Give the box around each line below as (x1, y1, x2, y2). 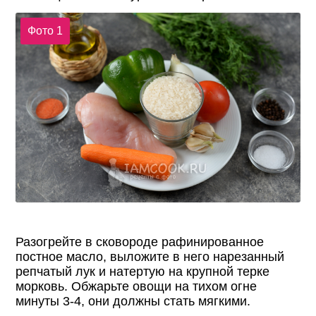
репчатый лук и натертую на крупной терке (16, 265, 270, 279)
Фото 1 (27, 24, 63, 37)
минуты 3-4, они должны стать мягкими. (16, 294, 251, 309)
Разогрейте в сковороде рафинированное (16, 235, 265, 250)
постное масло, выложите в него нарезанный (16, 250, 285, 265)
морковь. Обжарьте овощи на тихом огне (16, 279, 257, 294)
